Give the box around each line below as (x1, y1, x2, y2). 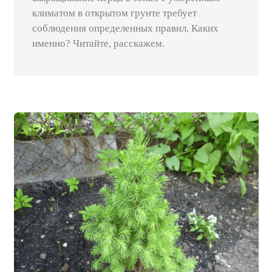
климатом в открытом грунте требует (32, 7, 197, 19)
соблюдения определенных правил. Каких (32, 22, 219, 35)
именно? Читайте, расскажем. (32, 38, 165, 50)
